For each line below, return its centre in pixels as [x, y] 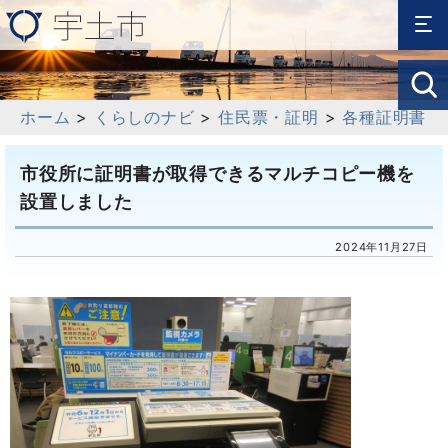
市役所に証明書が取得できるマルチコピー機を [217, 173]
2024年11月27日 [381, 247]
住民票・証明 [268, 117]
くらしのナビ [144, 117]
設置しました [76, 201]
